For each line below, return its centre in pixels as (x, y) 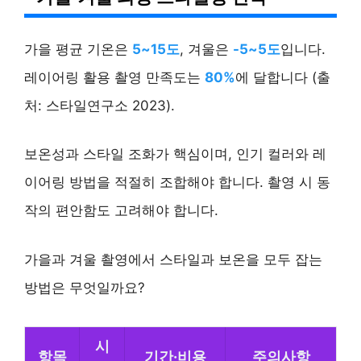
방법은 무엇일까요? (85, 287)
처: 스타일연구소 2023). (100, 105)
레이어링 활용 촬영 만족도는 (114, 77)
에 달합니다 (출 (283, 77)
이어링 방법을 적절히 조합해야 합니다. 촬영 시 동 (177, 183)
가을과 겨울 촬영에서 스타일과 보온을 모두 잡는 (173, 259)
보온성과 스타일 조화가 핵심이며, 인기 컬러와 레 (175, 154)
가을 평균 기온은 (78, 49)
